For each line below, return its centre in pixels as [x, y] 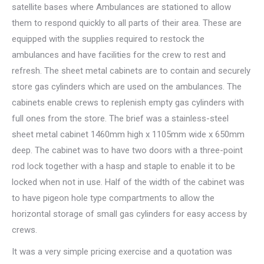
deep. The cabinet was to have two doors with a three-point [127, 151]
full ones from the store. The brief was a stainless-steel [120, 119]
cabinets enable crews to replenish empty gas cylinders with [128, 103]
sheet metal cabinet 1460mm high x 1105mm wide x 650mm [128, 135]
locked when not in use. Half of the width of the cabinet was [128, 182]
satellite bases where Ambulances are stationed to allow [121, 7]
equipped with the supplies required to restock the [108, 39]
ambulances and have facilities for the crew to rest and [119, 55]
